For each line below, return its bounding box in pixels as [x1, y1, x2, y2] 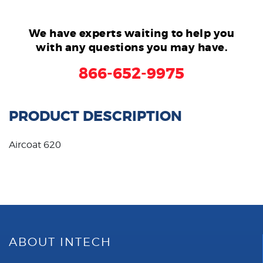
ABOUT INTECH [9, 234, 112, 249]
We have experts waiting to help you [28, 26, 235, 41]
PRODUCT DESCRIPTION [9, 107, 182, 126]
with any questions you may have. [36, 40, 227, 55]
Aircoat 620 [9, 139, 61, 150]
